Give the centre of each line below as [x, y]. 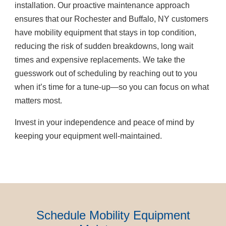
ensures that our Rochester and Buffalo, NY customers [112, 19]
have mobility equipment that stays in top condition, [106, 33]
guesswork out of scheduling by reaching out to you [106, 73]
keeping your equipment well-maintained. [89, 136]
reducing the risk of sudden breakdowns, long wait [104, 46]
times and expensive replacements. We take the [100, 60]
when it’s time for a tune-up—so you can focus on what [112, 87]
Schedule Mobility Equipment [113, 215]
